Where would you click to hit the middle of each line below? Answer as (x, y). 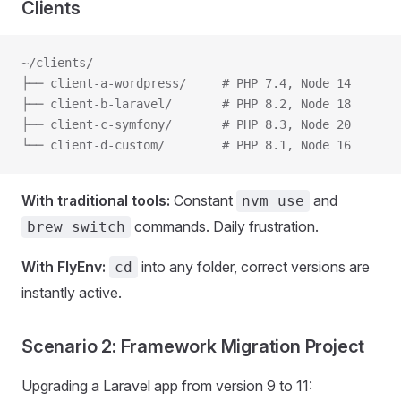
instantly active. (72, 293)
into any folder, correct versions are (254, 267)
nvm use (273, 201)
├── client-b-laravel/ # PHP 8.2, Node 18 (186, 104)
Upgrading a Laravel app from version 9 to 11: (167, 386)
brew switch (76, 227)
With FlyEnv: (64, 267)
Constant (203, 201)
